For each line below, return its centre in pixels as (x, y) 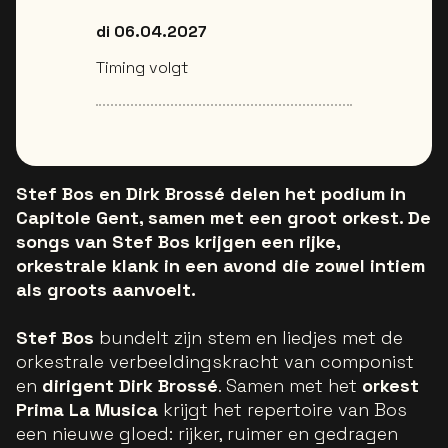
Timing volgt (142, 67)
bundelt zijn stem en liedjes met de (248, 337)
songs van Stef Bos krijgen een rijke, (178, 241)
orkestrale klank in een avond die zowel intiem (220, 265)
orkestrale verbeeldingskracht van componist (215, 361)
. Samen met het (290, 385)
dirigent (78, 385)
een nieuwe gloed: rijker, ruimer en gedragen (207, 433)
